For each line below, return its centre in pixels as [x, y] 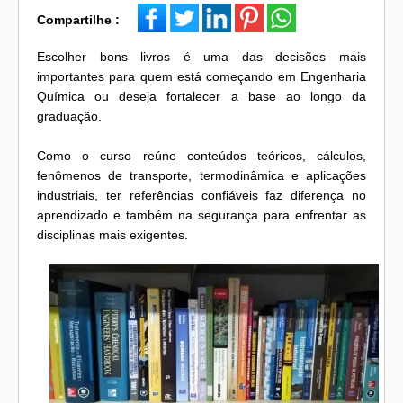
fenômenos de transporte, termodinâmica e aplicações [201, 176]
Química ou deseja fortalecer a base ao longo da [201, 97]
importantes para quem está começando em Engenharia [201, 77]
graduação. [71, 116]
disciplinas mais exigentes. [112, 235]
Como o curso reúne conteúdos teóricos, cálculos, [201, 156]
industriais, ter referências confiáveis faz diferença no [201, 196]
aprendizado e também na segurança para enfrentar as [201, 215]
